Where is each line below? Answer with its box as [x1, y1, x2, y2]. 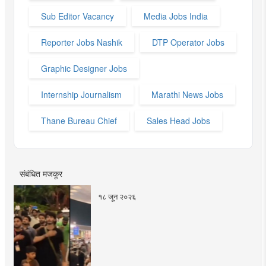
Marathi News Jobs [151, 88, 223, 101]
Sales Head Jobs [146, 115, 210, 127]
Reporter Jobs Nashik [40, 36, 122, 49]
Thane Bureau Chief [40, 115, 117, 127]
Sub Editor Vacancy [40, 10, 114, 23]
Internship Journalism [40, 88, 122, 101]
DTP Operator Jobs [151, 36, 224, 49]
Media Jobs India [143, 10, 208, 23]
